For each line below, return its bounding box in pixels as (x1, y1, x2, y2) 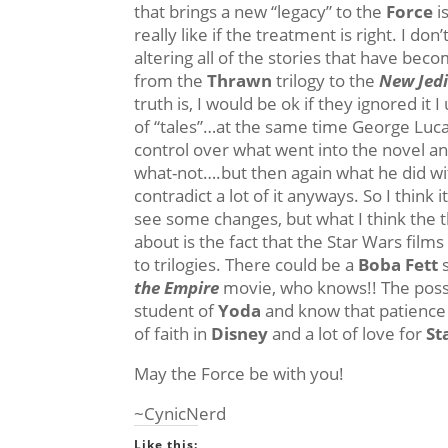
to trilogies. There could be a (134, 253, 359, 276)
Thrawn (207, 69, 273, 92)
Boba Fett (358, 253, 439, 276)
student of (134, 299, 219, 322)
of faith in (134, 322, 212, 345)
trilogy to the (272, 69, 380, 92)
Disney (211, 322, 269, 345)
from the (134, 69, 208, 92)
